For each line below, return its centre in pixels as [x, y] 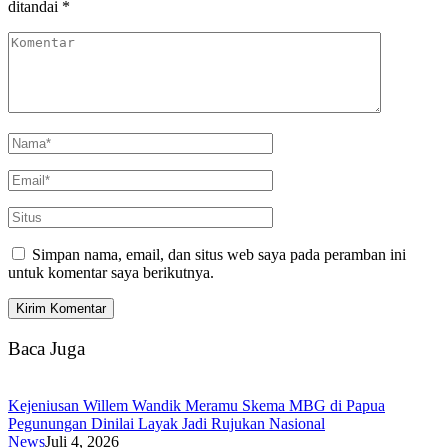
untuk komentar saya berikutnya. [111, 273]
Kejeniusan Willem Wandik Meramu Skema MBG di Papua [196, 405]
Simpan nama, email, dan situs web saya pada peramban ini [219, 255]
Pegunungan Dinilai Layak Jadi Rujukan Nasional [166, 423]
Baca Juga [46, 348]
